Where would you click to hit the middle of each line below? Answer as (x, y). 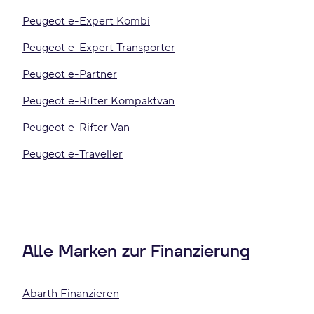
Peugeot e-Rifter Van (76, 128)
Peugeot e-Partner (70, 74)
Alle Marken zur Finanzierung (136, 252)
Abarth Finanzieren (71, 294)
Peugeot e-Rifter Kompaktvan (98, 101)
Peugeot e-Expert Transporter (99, 48)
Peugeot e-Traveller (73, 154)
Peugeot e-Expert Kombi (86, 21)
